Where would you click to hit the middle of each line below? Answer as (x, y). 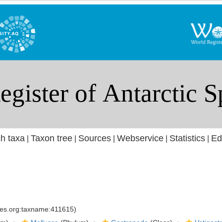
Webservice (140, 138)
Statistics (187, 138)
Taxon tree (51, 138)
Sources (94, 138)
